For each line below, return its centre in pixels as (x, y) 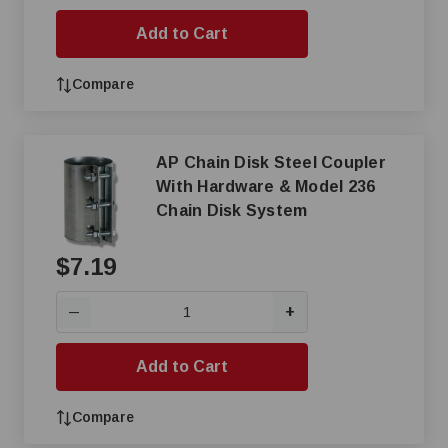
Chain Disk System (232, 210)
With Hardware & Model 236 (217, 186)
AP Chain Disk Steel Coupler (271, 162)
